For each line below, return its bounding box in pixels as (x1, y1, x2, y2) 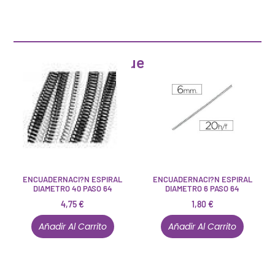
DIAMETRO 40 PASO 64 (33, 184, 112, 194)
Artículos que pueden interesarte (26, 52, 249, 71)
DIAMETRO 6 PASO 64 (165, 184, 240, 194)
